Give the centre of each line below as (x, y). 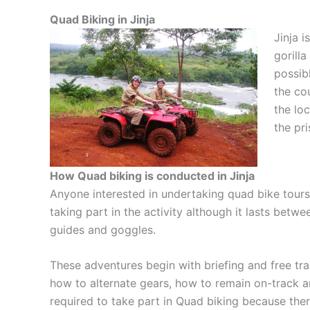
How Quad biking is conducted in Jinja (152, 175)
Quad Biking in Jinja (102, 19)
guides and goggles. (103, 229)
